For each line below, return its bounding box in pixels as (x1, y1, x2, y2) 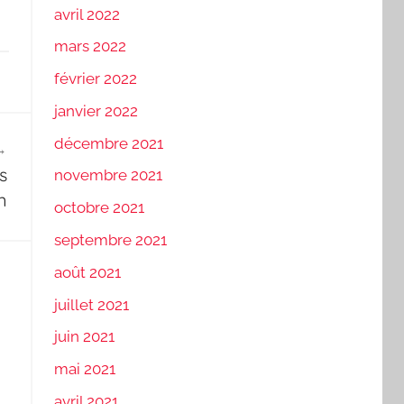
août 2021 (53, 262, 121, 281)
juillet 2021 (53, 295, 129, 314)
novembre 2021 (53, 166, 162, 185)
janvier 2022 (53, 101, 138, 120)
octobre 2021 (53, 198, 144, 217)
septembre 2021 (53, 231, 167, 249)
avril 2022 (53, 5, 120, 23)
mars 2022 (53, 37, 126, 56)
